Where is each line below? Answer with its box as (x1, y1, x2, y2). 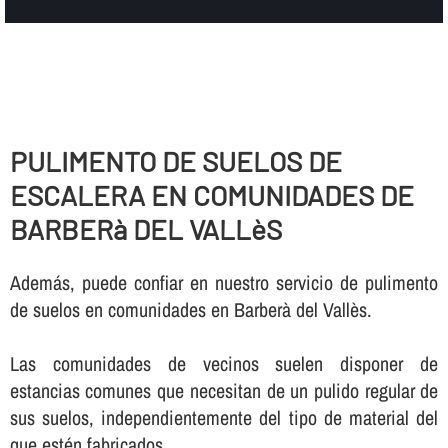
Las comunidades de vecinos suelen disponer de (9, 349, 439, 377)
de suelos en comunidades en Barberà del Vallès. (9, 295, 372, 323)
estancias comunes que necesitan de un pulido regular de (9, 376, 439, 404)
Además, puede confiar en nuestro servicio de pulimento (9, 268, 439, 296)
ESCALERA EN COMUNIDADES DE (9, 177, 414, 212)
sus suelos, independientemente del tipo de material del (9, 403, 439, 431)
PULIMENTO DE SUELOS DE (9, 143, 342, 178)
